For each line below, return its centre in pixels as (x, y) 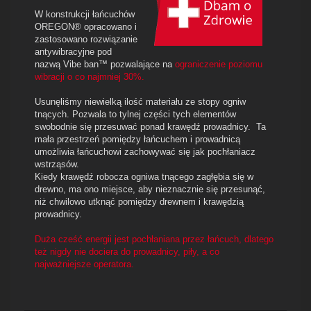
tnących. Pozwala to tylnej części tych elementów (135, 114)
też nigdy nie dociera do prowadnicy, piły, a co (127, 251)
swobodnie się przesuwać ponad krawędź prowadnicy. (145, 126)
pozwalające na (141, 64)
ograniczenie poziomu (219, 64)
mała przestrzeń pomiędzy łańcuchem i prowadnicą (137, 139)
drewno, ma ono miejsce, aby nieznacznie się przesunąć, (150, 189)
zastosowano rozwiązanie (86, 39)
